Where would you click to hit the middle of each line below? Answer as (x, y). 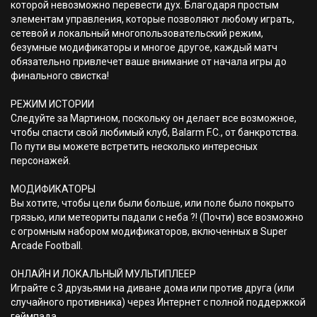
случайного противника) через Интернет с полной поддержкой (158, 302)
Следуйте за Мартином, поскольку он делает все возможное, (154, 118)
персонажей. (41, 161)
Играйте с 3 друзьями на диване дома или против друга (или (152, 288)
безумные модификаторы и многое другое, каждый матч (144, 47)
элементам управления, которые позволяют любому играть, (152, 19)
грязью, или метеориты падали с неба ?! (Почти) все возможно (157, 217)
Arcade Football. (47, 246)
